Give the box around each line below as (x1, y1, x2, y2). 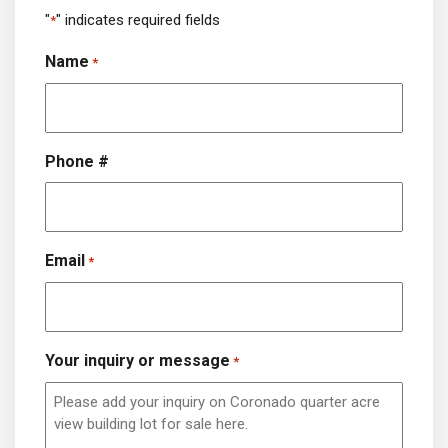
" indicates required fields (56, 11, 220, 29)
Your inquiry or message (45, 351, 230, 370)
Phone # (45, 152, 109, 171)
